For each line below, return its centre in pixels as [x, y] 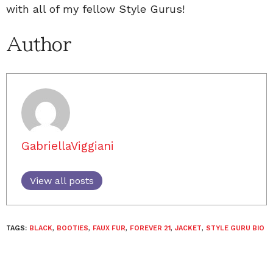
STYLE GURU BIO [235, 228]
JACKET [188, 228]
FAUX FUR [109, 228]
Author [38, 44]
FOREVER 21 [150, 228]
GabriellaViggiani [68, 146]
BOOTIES [73, 228]
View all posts [62, 180]
